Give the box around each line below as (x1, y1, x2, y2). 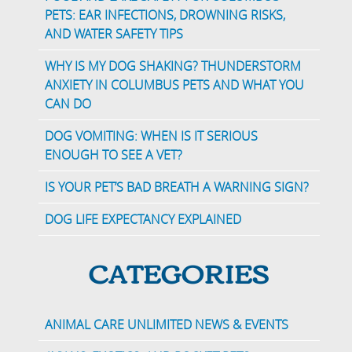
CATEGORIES (89, 248, 269, 295)
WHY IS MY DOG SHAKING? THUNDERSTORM (45, 57, 302, 75)
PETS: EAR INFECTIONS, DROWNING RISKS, (45, 6, 286, 24)
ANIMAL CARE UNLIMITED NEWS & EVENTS (45, 316, 289, 334)
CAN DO (45, 95, 92, 113)
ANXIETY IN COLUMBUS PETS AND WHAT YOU (45, 76, 305, 94)
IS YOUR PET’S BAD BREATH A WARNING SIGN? (45, 178, 310, 196)
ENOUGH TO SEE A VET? (45, 146, 183, 164)
